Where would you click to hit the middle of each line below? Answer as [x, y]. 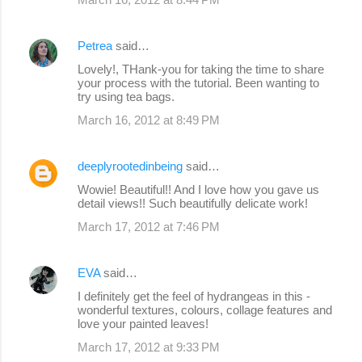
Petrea [95, 46]
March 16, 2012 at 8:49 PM [149, 120]
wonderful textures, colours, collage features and [205, 310]
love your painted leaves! [143, 324]
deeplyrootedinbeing [130, 166]
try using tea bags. [126, 97]
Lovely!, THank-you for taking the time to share [201, 69]
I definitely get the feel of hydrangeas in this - [194, 297]
